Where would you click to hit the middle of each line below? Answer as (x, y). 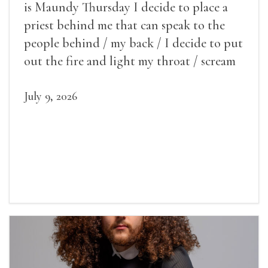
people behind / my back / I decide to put (133, 43)
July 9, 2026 (51, 96)
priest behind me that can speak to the (124, 25)
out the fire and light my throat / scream (130, 61)
